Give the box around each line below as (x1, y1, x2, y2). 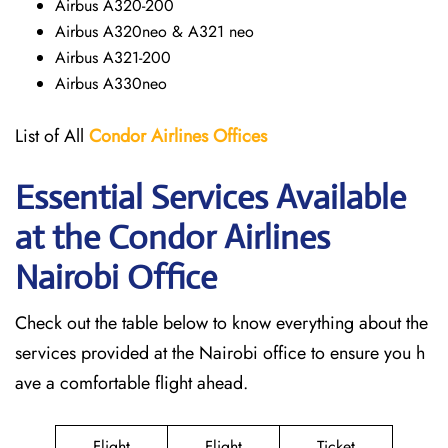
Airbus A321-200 (55, 46, 171, 69)
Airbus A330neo (55, 72, 167, 95)
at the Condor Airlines (15, 217, 330, 258)
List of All (15, 123, 89, 149)
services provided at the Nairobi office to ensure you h (15, 340, 425, 366)
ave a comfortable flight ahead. (15, 370, 253, 396)
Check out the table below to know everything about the (15, 310, 428, 336)
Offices (213, 123, 267, 149)
